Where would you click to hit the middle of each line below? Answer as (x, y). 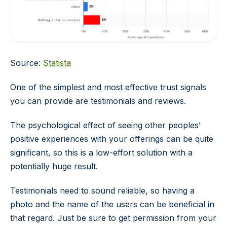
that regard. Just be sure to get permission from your (113, 218)
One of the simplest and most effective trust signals (108, 87)
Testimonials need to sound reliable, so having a (102, 190)
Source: (27, 63)
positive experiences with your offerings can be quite (112, 139)
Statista (57, 63)
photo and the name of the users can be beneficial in (112, 204)
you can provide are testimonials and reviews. (98, 101)
